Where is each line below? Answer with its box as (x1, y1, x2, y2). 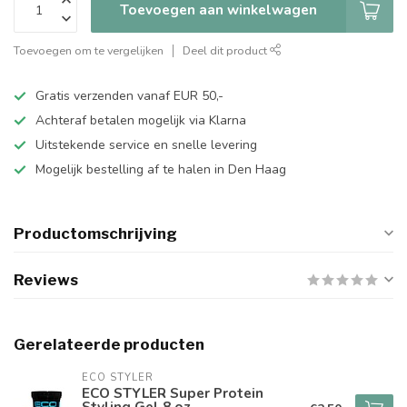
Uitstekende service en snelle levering (35, 136, 257, 154)
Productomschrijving (14, 224, 177, 243)
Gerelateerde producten (14, 335, 204, 353)
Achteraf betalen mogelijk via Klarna (35, 112, 246, 129)
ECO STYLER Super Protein (82, 383, 263, 402)
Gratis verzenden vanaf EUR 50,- (35, 87, 223, 104)
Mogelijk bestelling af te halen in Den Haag (35, 161, 286, 178)
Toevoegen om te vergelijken (14, 43, 164, 58)
